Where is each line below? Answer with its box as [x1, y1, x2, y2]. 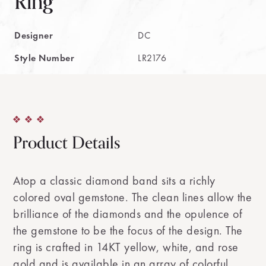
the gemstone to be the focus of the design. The [13, 223, 243, 238]
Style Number [14, 52, 74, 64]
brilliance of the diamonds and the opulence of [13, 206, 243, 221]
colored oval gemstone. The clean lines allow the [13, 189, 252, 205]
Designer [14, 29, 53, 42]
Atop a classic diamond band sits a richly [13, 173, 216, 188]
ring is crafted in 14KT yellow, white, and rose [13, 239, 239, 255]
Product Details [13, 129, 121, 157]
